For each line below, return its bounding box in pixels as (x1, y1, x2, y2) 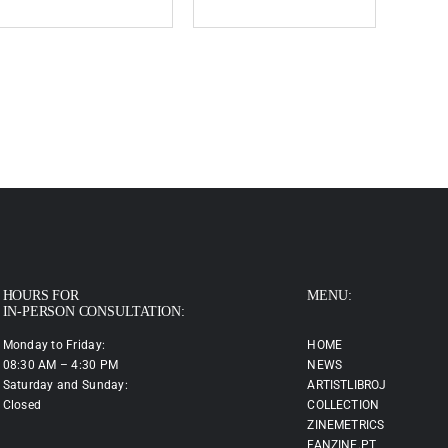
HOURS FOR (2, 288, 79, 304)
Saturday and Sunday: (2, 378, 128, 393)
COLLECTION (307, 398, 380, 413)
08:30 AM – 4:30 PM (2, 358, 119, 373)
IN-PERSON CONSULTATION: (2, 304, 185, 320)
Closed (2, 398, 42, 413)
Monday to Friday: (2, 338, 106, 353)
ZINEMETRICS (307, 418, 385, 433)
